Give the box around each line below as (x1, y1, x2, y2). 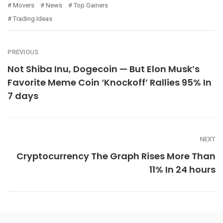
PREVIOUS (7, 48, 38, 56)
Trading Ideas (13, 14, 52, 22)
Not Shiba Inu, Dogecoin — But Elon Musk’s (7, 62, 200, 75)
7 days (7, 89, 38, 102)
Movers (13, 1, 34, 9)
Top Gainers (74, 1, 108, 9)
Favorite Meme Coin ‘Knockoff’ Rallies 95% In (7, 76, 212, 89)
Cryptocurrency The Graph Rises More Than (16, 149, 216, 162)
